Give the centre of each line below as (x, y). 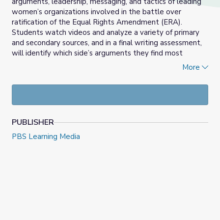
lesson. (23, 74)
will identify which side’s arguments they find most (97, 53)
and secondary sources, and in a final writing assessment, (107, 43)
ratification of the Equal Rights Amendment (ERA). (97, 22)
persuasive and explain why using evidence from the (99, 64)
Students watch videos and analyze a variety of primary (106, 33)
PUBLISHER (33, 123)
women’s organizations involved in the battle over (96, 12)
